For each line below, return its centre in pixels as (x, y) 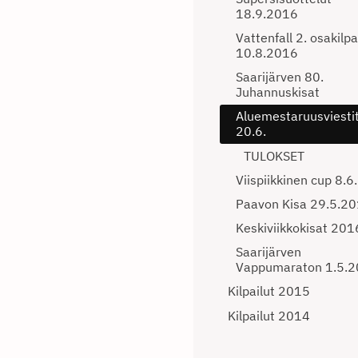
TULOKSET (274, 155)
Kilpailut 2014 (269, 315)
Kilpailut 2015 (269, 291)
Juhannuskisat (278, 92)
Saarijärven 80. (280, 77)
